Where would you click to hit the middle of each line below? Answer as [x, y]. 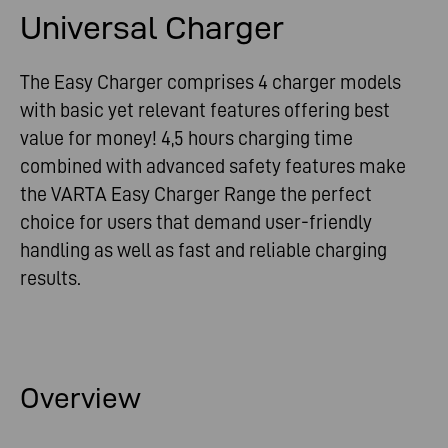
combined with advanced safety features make [213, 166]
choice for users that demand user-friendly [196, 222]
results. [52, 278]
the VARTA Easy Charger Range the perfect [196, 194]
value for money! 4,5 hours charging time [186, 138]
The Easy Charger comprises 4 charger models [210, 82]
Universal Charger [152, 28]
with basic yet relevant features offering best [205, 110]
